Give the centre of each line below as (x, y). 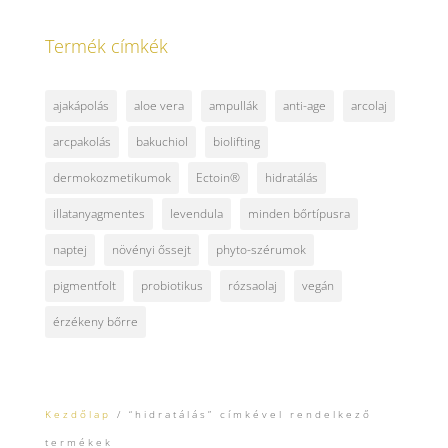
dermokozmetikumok (111, 177)
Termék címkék (106, 45)
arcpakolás (81, 141)
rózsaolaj (252, 285)
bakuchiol (161, 141)
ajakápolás (80, 105)
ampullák (233, 105)
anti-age (304, 105)
